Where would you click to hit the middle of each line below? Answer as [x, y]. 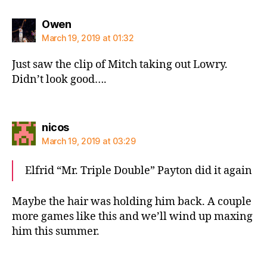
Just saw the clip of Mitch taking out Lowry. [120, 65]
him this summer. [56, 232]
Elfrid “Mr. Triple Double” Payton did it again [139, 170]
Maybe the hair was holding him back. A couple [132, 202]
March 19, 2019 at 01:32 [88, 38]
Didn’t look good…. [59, 80]
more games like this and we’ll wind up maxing [132, 217]
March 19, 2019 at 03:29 [89, 141]
